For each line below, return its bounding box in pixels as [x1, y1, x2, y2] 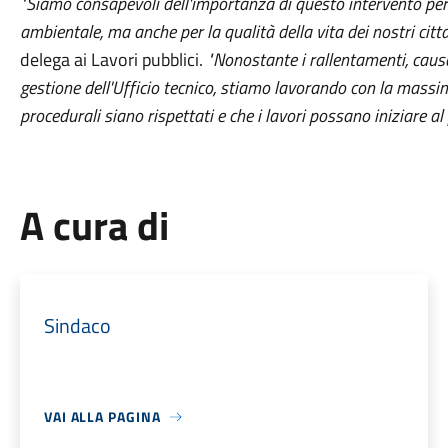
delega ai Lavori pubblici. [19, 46, 207, 73]
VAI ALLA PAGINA [43, 406, 161, 427]
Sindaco [43, 310, 111, 341]
